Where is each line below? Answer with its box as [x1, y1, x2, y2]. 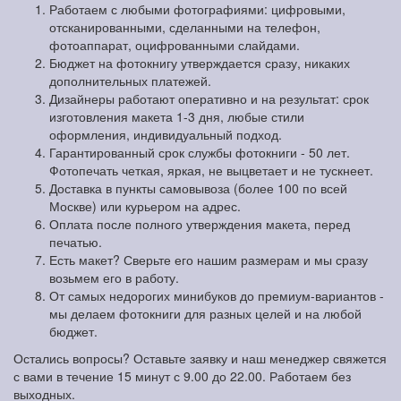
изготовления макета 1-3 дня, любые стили [49, 107, 304, 126]
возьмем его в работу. [49, 269, 179, 287]
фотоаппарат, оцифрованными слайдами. [49, 36, 300, 55]
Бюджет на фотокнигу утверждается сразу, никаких [49, 54, 350, 73]
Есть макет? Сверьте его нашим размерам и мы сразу [49, 251, 368, 269]
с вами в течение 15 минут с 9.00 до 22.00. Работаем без [13, 367, 351, 386]
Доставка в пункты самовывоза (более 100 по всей [49, 179, 347, 198]
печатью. [49, 233, 102, 252]
